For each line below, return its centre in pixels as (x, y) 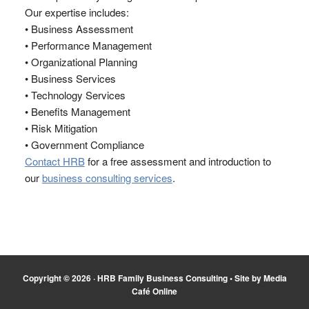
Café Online (154, 291)
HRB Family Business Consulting (162, 278)
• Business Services (70, 79)
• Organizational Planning (81, 62)
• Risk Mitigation (61, 128)
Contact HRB (54, 161)
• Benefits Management (77, 112)
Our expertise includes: (77, 12)
